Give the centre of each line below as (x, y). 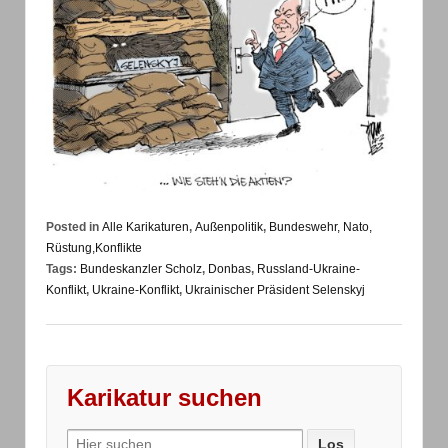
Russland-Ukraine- (308, 269)
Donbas (229, 269)
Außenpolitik (229, 227)
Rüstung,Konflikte (94, 248)
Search (89, 437)
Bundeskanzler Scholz (141, 269)
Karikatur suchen (164, 397)
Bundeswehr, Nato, (320, 227)
